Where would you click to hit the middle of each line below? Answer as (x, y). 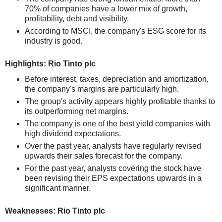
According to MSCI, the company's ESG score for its (115, 31)
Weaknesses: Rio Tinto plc (55, 211)
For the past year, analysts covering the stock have (113, 168)
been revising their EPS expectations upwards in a (113, 178)
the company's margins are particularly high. (102, 89)
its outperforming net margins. (77, 111)
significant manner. (58, 188)
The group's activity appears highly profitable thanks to (120, 101)
